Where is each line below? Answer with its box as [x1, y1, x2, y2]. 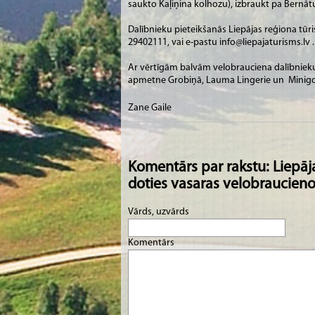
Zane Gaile [128, 102, 172, 113]
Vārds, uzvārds [128, 207, 191, 217]
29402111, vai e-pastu [128, 37, 219, 48]
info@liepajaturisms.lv [219, 37, 310, 48]
